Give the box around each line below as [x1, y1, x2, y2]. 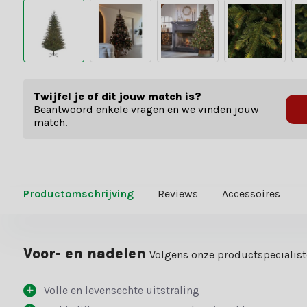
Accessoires [221, 187, 280, 201]
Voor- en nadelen [23, 245, 146, 262]
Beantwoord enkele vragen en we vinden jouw [33, 103, 259, 116]
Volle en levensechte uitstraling [43, 284, 199, 297]
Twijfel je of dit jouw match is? [33, 90, 201, 103]
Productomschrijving [23, 187, 134, 201]
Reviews [157, 187, 198, 201]
